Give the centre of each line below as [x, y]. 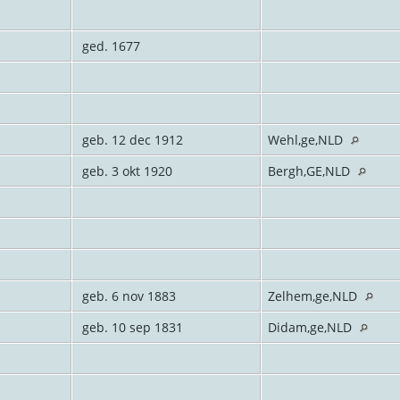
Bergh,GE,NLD [310, 171]
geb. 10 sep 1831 [130, 327]
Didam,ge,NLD [311, 327]
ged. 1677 [109, 46]
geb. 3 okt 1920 [125, 171]
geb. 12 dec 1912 [130, 139]
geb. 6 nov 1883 [127, 296]
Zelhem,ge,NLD [314, 296]
